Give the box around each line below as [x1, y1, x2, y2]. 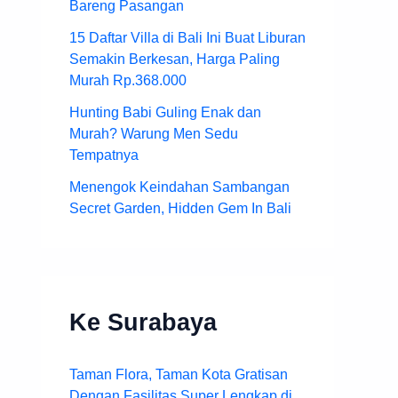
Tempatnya [69, 147, 139, 163]
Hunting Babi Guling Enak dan [69, 104, 261, 120]
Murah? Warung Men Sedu [69, 125, 238, 141]
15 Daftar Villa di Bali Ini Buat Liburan [69, 29, 306, 45]
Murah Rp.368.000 [69, 72, 187, 88]
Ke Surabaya [69, 307, 217, 336]
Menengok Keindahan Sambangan [69, 179, 290, 195]
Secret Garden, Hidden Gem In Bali [69, 200, 291, 216]
